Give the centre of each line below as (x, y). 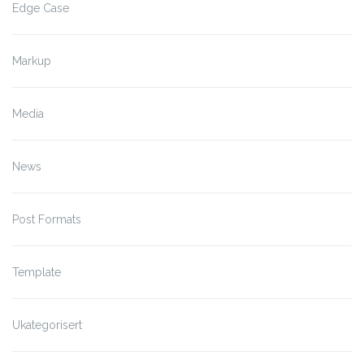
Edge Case (41, 9)
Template (37, 273)
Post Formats (47, 220)
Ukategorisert (47, 325)
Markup (32, 61)
